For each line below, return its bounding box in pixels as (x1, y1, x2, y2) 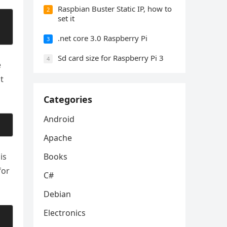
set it (58, 13, 74, 24)
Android (44, 113, 74, 125)
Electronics (44, 207, 86, 219)
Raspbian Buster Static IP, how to (58, 4, 172, 14)
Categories (44, 93, 92, 106)
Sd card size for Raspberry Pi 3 (58, 53, 164, 63)
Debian (44, 188, 71, 200)
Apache (44, 132, 72, 144)
